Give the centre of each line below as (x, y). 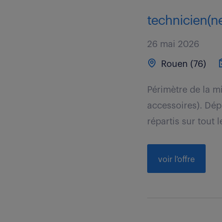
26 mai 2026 (173, 44)
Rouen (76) (183, 64)
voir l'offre (177, 160)
